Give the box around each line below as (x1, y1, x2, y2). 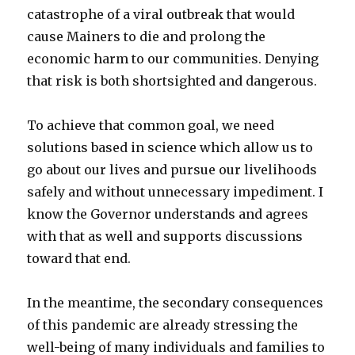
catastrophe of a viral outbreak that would (27, 6, 296, 23)
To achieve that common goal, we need (27, 117, 275, 134)
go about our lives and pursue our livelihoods (27, 162, 318, 178)
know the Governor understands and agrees (27, 206, 309, 223)
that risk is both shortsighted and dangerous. (27, 73, 318, 90)
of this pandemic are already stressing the (27, 317, 299, 334)
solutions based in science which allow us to (27, 139, 314, 156)
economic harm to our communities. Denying (27, 51, 319, 67)
